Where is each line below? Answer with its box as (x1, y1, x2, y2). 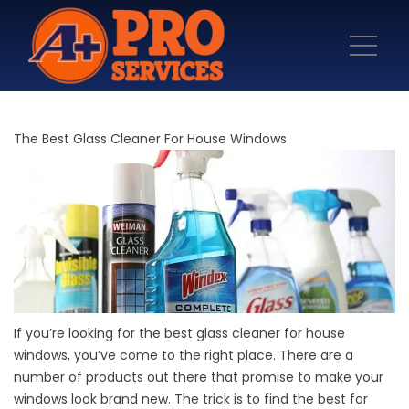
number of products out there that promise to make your (14, 368, 383, 387)
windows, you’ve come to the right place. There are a (14, 346, 353, 365)
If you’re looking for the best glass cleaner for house (14, 324, 345, 343)
